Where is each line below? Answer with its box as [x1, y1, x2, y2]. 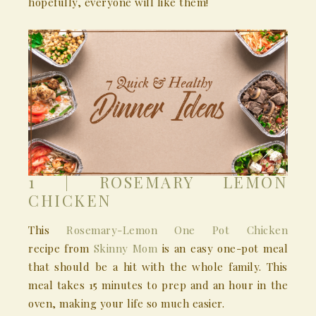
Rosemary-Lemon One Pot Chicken [66, 223, 288, 238]
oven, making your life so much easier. [28, 296, 224, 311]
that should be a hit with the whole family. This [28, 260, 288, 274]
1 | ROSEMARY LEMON [28, 171, 288, 193]
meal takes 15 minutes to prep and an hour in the [28, 278, 288, 293]
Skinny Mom [93, 241, 158, 256]
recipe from [28, 241, 94, 256]
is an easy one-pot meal [157, 241, 288, 256]
